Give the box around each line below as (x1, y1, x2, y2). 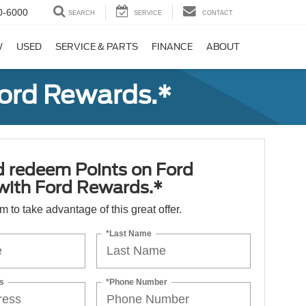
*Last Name (106, 228, 152, 238)
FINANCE (152, 42, 193, 53)
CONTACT (202, 10, 233, 17)
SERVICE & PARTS (55, 42, 138, 53)
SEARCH (68, 10, 95, 17)
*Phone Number (106, 277, 168, 287)
